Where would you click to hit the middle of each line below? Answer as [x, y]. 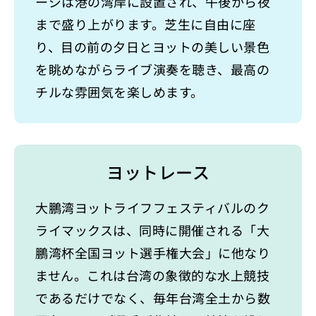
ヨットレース [158, 172]
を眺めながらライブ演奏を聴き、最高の [152, 69]
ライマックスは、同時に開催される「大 [152, 230]
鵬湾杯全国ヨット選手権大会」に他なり [153, 253]
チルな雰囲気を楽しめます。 [120, 92]
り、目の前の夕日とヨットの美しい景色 [152, 47]
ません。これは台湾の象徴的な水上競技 [152, 275]
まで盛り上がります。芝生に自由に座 [146, 24]
